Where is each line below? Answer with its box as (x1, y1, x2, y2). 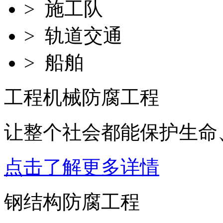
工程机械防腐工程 (4, 87, 159, 109)
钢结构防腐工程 (4, 191, 140, 213)
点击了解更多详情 (4, 156, 159, 178)
